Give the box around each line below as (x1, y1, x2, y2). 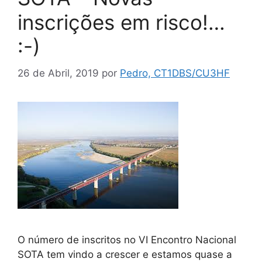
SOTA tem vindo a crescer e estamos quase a (18, 248, 232, 260)
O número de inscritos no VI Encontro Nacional (18, 233, 236, 246)
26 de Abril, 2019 (18, 67, 99, 79)
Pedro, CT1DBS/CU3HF (120, 67, 230, 79)
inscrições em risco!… (18, 10, 225, 35)
